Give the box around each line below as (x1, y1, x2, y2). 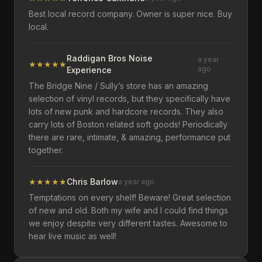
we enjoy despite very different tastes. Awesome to (29, 218, 227, 228)
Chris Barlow (67, 177, 118, 187)
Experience (67, 65, 112, 75)
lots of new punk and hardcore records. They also (29, 106, 223, 116)
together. (29, 145, 63, 155)
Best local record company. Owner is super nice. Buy (29, 9, 232, 19)
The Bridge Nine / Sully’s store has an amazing (29, 81, 208, 91)
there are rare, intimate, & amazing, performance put (29, 132, 230, 142)
